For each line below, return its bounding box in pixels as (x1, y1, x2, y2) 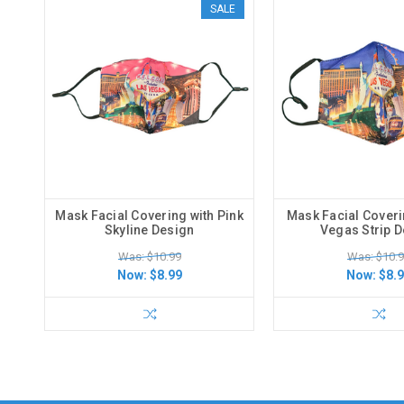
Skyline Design (104, 222, 195, 237)
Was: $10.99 (117, 249, 181, 263)
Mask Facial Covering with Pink (55, 207, 243, 223)
